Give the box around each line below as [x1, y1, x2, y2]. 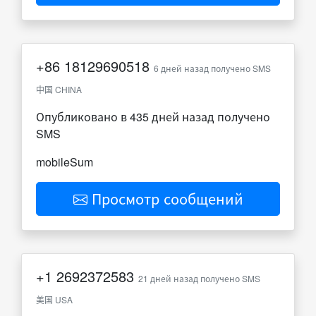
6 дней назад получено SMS [154, 62, 271, 74]
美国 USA [36, 293, 73, 305]
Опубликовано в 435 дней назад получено [36, 109, 270, 125]
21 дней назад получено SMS [138, 272, 260, 284]
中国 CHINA [36, 83, 82, 95]
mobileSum [36, 154, 93, 170]
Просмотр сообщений [87, 188, 243, 209]
